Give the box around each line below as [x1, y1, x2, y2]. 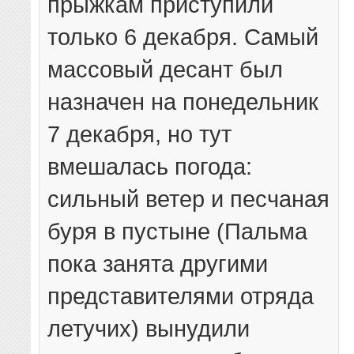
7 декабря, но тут [47, 121, 232, 148]
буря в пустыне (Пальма [47, 218, 308, 245]
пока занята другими [47, 250, 269, 277]
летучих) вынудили [47, 315, 250, 342]
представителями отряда [47, 283, 314, 310]
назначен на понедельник [47, 88, 319, 115]
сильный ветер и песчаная [47, 186, 330, 213]
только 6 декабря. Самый [47, 24, 319, 51]
